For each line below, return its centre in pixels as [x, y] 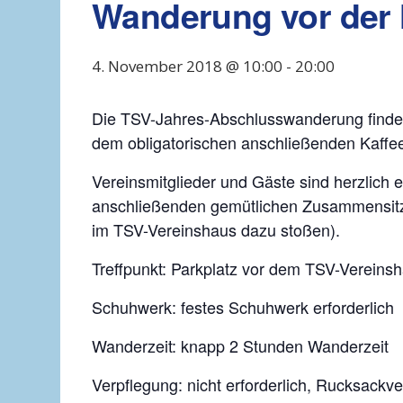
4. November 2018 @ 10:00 [187, 67]
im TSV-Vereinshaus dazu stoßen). [216, 230]
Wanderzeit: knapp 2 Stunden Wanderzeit [240, 346]
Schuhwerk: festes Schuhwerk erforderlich [243, 307]
